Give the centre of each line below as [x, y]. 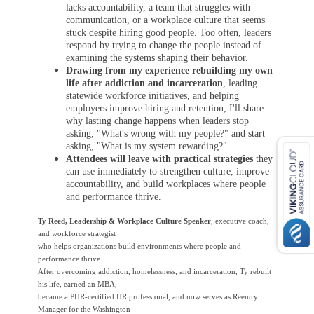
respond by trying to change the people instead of [164, 45]
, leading [240, 83]
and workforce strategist [77, 233]
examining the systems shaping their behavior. [157, 57]
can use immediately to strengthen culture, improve [168, 171]
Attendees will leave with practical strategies [159, 158]
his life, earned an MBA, [77, 284]
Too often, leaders [235, 32]
